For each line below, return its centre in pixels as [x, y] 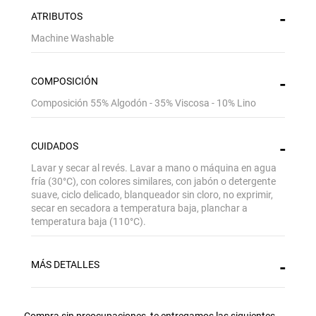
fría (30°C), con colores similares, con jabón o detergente [153, 182]
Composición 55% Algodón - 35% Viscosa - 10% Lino [143, 103]
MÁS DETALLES [65, 265]
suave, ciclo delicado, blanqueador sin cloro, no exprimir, [152, 195]
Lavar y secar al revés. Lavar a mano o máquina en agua [153, 168]
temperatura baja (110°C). [88, 222]
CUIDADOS [54, 146]
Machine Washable [72, 38]
